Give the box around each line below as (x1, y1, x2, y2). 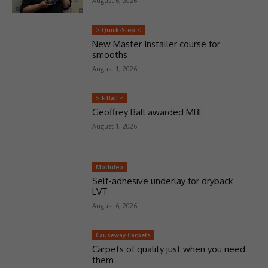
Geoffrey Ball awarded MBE (92, 106, 204, 118)
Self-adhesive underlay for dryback (92, 175, 233, 187)
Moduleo (95, 162, 123, 171)
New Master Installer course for (92, 38, 220, 50)
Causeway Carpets (95, 230, 151, 239)
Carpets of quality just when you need (92, 243, 245, 255)
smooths (92, 49, 127, 61)
